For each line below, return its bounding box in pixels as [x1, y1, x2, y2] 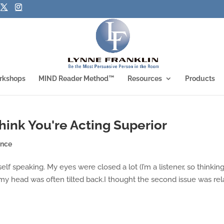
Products [185, 74, 215, 82]
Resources [127, 74, 162, 82]
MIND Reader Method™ [38, 74, 114, 82]
